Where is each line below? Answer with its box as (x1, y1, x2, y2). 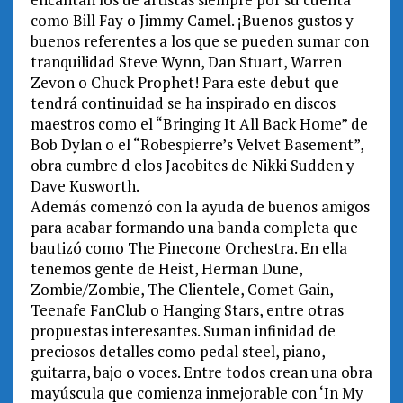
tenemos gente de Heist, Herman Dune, (30, 258, 302, 280)
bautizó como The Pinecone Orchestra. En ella (30, 237, 347, 259)
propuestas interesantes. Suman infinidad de (30, 320, 336, 342)
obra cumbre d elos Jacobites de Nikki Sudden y (30, 155, 354, 176)
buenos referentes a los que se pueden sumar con (30, 31, 369, 52)
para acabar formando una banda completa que (30, 217, 358, 238)
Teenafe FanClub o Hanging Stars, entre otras (30, 300, 344, 321)
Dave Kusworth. (30, 175, 139, 197)
